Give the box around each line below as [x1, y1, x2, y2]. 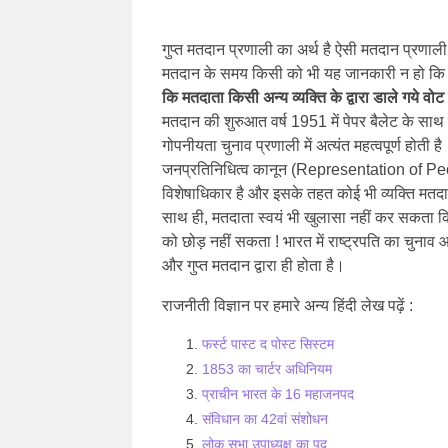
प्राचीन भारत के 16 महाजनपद [202, 386, 354, 402]
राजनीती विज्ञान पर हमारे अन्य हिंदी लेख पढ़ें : [162, 297, 413, 314]
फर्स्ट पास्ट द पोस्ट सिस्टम [202, 336, 334, 352]
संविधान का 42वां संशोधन [202, 411, 328, 427]
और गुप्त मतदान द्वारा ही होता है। [162, 257, 345, 274]
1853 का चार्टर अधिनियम [202, 361, 332, 377]
